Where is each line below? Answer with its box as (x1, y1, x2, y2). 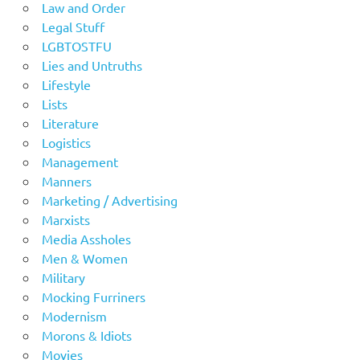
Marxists (41, 211, 90, 227)
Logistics (41, 133, 91, 150)
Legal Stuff (41, 18, 104, 35)
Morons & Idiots (41, 326, 132, 343)
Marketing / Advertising (41, 191, 178, 208)
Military (41, 268, 85, 285)
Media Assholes (41, 230, 131, 247)
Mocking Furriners (41, 288, 145, 305)
